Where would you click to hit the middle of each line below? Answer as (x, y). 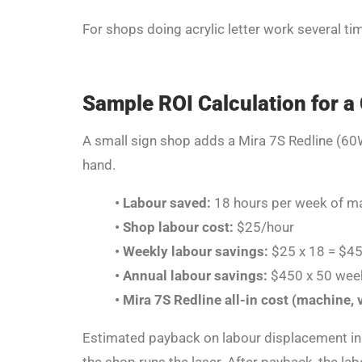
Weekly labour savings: (196, 252)
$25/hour (264, 227)
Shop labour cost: (178, 227)
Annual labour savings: (195, 276)
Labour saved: (167, 203)
